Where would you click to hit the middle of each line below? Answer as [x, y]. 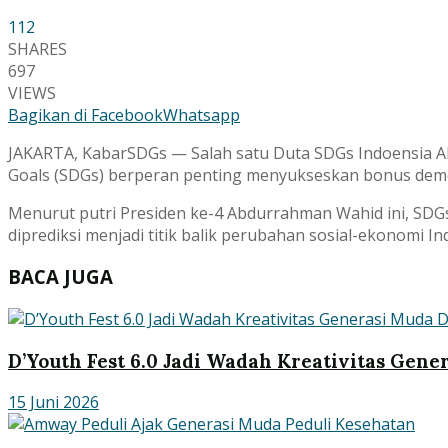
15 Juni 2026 [53, 402]
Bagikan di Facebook [85, 114]
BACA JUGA [60, 277]
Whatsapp [201, 114]
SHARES [37, 48]
